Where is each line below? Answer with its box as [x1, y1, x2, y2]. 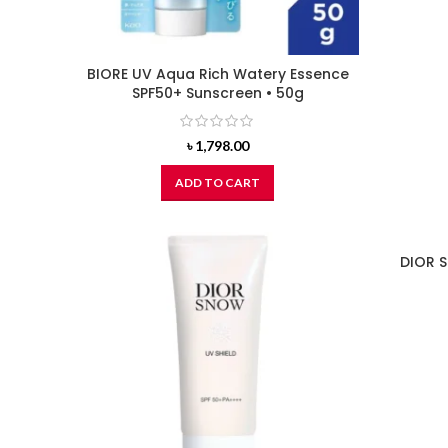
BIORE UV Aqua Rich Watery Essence [86, 64, 349, 85]
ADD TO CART [175, 174, 260, 190]
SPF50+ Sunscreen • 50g [131, 83, 304, 104]
